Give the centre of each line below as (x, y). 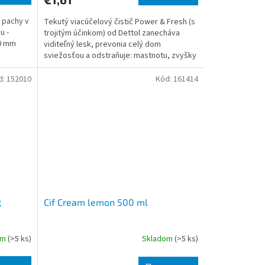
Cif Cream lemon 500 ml (96, 202)
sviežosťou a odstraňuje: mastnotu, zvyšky (120, 55)
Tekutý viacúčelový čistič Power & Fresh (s (119, 22)
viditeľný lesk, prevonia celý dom (102, 44)
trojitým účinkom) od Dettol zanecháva (112, 33)
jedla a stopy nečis (77, 67)
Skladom (158, 239)
